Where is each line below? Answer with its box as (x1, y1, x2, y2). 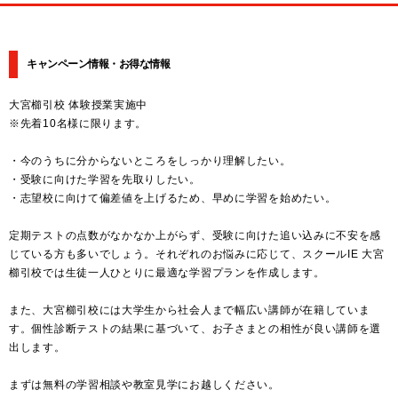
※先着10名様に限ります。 (9, 117, 147, 131)
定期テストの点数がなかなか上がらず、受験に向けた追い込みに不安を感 (9, 229, 382, 243)
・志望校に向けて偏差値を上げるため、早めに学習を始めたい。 (9, 192, 337, 205)
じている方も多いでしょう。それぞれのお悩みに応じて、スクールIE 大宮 (9, 248, 385, 261)
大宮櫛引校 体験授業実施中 (9, 99, 148, 112)
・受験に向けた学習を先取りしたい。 (9, 173, 201, 187)
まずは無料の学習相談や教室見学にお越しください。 (9, 378, 280, 392)
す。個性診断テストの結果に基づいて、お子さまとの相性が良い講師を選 (9, 322, 382, 336)
